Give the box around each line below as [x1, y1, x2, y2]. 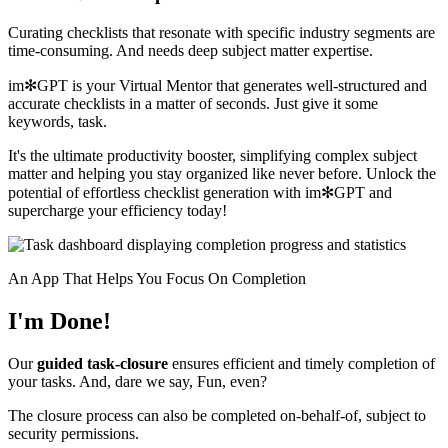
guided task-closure [37, 354, 168, 372]
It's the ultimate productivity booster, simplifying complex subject [8, 146, 417, 164]
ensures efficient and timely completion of [168, 354, 435, 372]
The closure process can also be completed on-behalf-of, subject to [8, 406, 426, 424]
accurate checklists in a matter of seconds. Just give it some [8, 94, 378, 112]
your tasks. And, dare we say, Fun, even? [8, 372, 267, 390]
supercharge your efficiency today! [8, 201, 227, 219]
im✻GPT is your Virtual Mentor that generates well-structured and [8, 76, 427, 94]
